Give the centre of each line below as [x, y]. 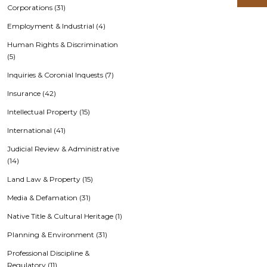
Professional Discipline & [48, 253]
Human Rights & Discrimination [63, 44]
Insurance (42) [32, 93]
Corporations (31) [36, 7]
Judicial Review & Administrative [63, 149]
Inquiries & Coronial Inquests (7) [60, 75]
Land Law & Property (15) [50, 179]
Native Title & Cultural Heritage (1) [65, 216]
